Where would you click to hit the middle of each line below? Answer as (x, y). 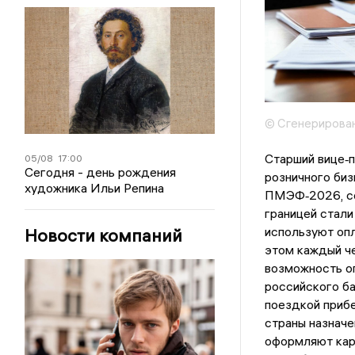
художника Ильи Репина (95, 187)
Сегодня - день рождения (101, 172)
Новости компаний (104, 235)
